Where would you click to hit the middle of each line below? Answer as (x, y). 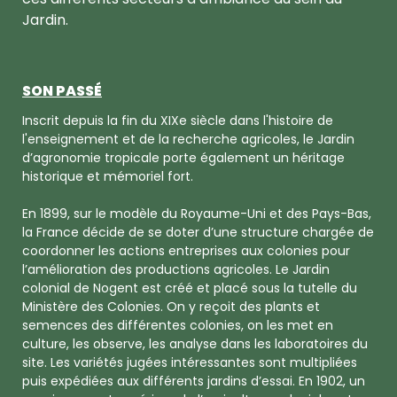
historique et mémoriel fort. (108, 176)
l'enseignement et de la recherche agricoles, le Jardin (188, 139)
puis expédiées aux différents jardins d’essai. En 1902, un (194, 381)
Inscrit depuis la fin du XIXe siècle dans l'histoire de (178, 120)
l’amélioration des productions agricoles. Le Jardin (176, 269)
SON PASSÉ (62, 91)
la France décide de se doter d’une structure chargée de (198, 232)
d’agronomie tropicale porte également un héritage (183, 157)
